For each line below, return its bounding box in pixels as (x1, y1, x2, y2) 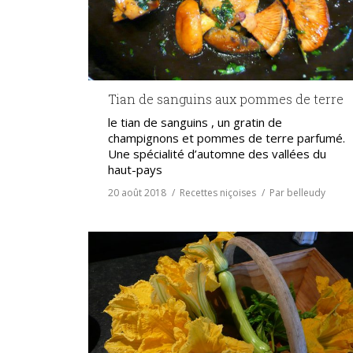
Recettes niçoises (180, 185, 256, 199)
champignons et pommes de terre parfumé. (108, 129, 345, 146)
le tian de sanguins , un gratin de (108, 113, 282, 130)
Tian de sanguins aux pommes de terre (108, 90, 344, 107)
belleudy (287, 185, 325, 199)
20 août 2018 (108, 185, 166, 199)
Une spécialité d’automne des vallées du (108, 145, 326, 162)
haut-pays (108, 161, 162, 177)
